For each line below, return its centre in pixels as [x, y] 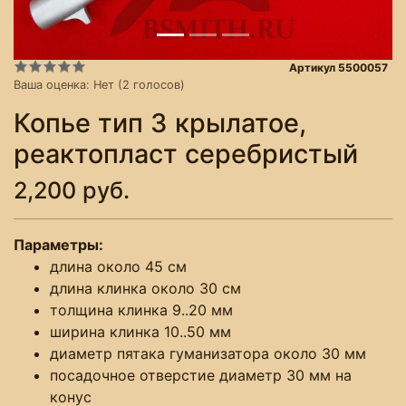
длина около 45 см [118, 266]
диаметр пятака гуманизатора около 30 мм [208, 353]
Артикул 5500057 [339, 67]
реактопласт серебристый [186, 153]
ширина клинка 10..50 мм [140, 331]
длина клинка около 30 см [145, 288]
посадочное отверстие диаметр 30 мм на [201, 375]
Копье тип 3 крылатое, [160, 122]
